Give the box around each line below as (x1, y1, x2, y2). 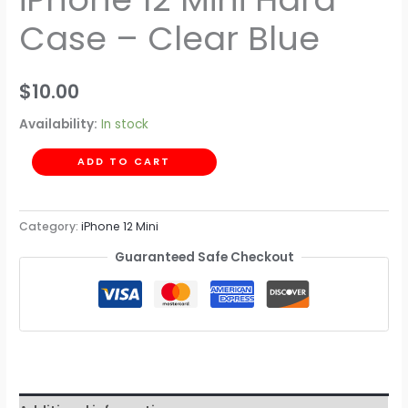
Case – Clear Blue (19, 15, 321, 62)
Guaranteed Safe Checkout (114, 249, 294, 267)
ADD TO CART (77, 154, 171, 168)
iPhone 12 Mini (81, 219, 159, 235)
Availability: (19, 116, 98, 134)
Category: (19, 219, 82, 235)
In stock (101, 116, 149, 134)
